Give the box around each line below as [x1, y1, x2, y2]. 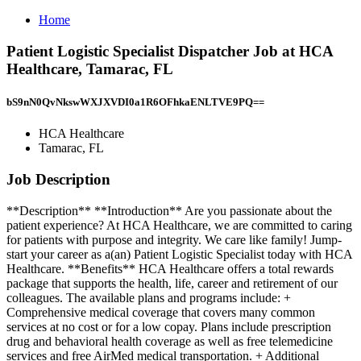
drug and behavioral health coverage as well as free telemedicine [6, 334, 333, 348]
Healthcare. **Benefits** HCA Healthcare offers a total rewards [6, 261, 334, 276]
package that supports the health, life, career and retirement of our [6, 276, 338, 290]
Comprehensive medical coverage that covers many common [6, 305, 315, 319]
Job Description [6, 170, 110, 188]
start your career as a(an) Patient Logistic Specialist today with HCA [6, 247, 352, 261]
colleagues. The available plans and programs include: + [6, 290, 291, 305]
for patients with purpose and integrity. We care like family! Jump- [6, 232, 342, 247]
